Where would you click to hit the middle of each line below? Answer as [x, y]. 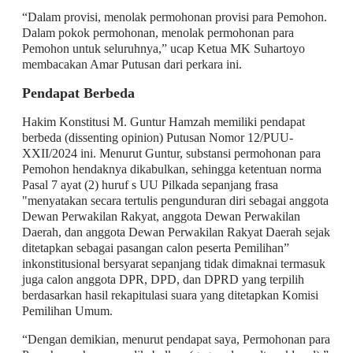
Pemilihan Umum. [67, 310]
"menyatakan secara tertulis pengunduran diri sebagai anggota [175, 200]
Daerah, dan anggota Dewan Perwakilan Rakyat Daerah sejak [176, 232]
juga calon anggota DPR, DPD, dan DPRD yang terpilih [163, 279]
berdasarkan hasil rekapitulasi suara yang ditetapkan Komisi [170, 295]
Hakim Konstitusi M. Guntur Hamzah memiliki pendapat [163, 121]
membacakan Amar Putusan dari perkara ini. [132, 64]
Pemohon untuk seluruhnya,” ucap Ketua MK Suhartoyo [163, 48]
